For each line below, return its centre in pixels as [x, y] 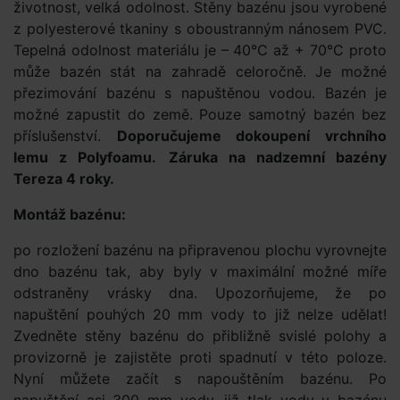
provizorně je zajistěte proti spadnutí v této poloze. [200, 357]
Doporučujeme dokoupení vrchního [252, 136]
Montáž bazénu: [70, 214]
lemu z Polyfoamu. [85, 157]
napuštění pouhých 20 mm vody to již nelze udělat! [200, 314]
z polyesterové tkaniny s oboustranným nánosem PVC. [200, 29]
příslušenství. [65, 136]
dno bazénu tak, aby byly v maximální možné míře [200, 271]
